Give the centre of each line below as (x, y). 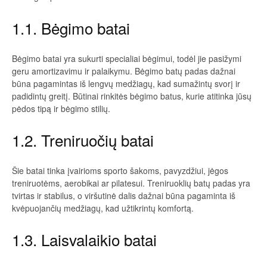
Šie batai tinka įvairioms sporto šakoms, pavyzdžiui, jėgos (120, 170)
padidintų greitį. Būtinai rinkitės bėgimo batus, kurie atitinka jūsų (132, 96)
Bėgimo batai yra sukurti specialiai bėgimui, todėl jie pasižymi (127, 58)
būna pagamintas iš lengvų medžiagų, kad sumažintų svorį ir (126, 83)
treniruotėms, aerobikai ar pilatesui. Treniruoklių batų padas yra (131, 183)
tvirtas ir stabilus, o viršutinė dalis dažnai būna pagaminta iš (124, 195)
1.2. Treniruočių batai (83, 139)
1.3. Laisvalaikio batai (84, 239)
